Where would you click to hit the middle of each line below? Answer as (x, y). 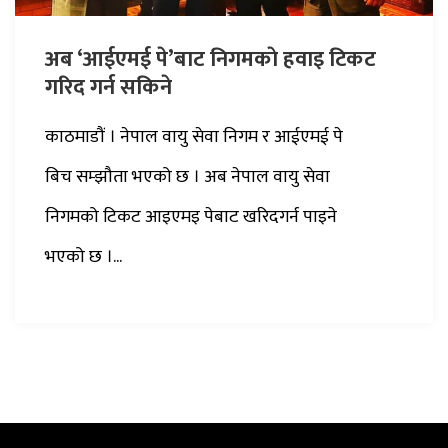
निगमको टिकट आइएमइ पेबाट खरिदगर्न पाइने (191, 216)
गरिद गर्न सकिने (108, 87)
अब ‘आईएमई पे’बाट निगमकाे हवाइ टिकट (210, 59)
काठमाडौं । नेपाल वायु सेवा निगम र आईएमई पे (194, 136)
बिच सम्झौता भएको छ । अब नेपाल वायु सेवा (187, 176)
